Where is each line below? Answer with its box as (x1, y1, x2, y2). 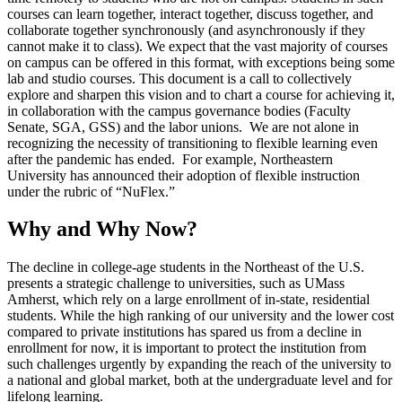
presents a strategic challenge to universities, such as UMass (7, 275, 345, 292)
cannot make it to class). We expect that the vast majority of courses (7, 38, 388, 54)
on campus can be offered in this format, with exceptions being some (7, 54, 395, 70)
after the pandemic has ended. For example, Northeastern (7, 151, 333, 167)
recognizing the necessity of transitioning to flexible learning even (7, 135, 378, 151)
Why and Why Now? (7, 217, 197, 241)
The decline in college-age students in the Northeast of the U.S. (7, 259, 364, 275)
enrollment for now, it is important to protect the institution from (7, 340, 366, 356)
